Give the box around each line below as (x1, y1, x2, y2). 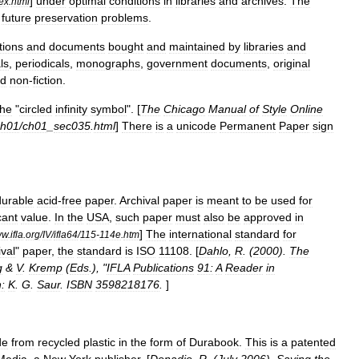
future (2, 11, 31, 24)
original (273, 57, 310, 70)
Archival (119, 194, 159, 207)
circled (19, 103, 52, 115)
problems (101, 11, 148, 24)
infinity (55, 103, 87, 115)
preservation (34, 11, 98, 24)
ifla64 (54, 229, 78, 240)
